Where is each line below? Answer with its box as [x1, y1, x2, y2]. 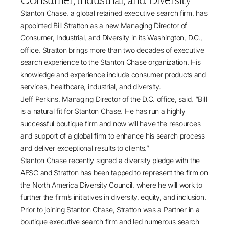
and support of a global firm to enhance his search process [20, 131, 205, 140]
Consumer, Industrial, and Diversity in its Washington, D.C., [20, 33, 203, 42]
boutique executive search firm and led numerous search [20, 217, 199, 226]
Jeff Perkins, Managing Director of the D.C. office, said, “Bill [20, 95, 207, 103]
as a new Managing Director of [88, 21, 188, 30]
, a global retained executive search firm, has [66, 9, 208, 17]
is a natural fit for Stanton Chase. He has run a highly [20, 107, 186, 116]
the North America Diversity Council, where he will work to [20, 180, 202, 189]
